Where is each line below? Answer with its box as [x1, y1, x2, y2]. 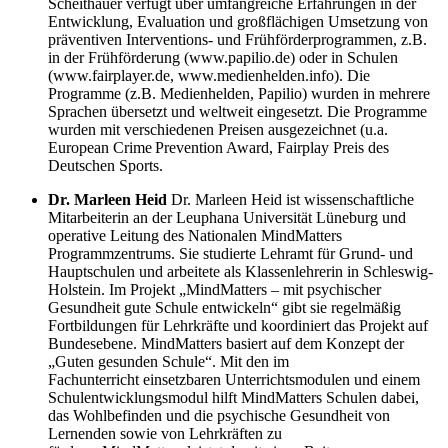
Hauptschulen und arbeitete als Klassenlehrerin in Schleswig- [48, 262, 433, 280]
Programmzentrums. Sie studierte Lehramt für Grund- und [48, 244, 413, 262]
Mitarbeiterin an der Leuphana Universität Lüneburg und [48, 208, 406, 226]
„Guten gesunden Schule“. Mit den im [48, 352, 289, 370]
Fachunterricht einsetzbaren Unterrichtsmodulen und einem [48, 370, 420, 388]
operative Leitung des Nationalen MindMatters [48, 226, 342, 244]
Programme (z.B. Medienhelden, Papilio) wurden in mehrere [48, 84, 430, 102]
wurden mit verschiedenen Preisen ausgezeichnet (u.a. [48, 120, 388, 138]
